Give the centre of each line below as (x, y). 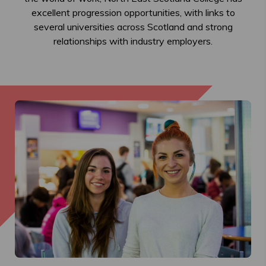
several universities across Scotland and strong (133, 27)
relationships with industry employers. (133, 41)
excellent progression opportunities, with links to (133, 12)
